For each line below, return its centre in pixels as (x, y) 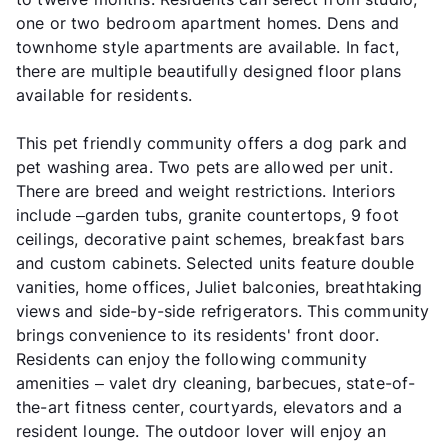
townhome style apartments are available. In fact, (207, 47)
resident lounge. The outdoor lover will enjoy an (201, 431)
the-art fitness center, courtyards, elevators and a (209, 407)
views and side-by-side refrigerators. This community (223, 311)
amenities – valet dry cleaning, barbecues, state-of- (216, 383)
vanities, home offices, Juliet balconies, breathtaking (219, 287)
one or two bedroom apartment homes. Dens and (208, 23)
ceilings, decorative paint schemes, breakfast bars (210, 239)
